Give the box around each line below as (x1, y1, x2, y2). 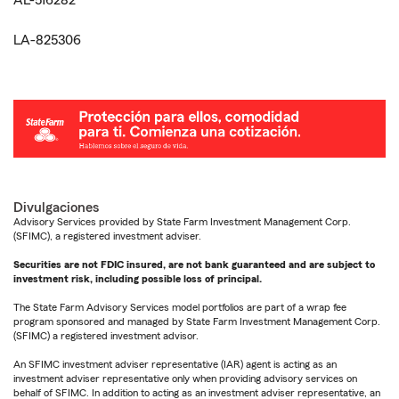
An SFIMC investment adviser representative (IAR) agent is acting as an (13, 359, 337, 370)
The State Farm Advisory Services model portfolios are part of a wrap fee (13, 302, 346, 313)
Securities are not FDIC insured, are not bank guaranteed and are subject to (13, 259, 375, 271)
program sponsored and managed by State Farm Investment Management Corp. (13, 316, 380, 328)
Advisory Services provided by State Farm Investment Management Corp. (13, 216, 351, 228)
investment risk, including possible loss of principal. (13, 273, 262, 285)
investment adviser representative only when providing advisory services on (13, 373, 357, 385)
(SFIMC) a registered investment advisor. (13, 330, 199, 342)
